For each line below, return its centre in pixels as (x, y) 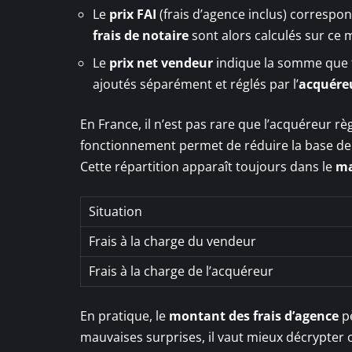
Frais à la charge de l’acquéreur (181, 271)
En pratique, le (125, 315)
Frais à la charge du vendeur (172, 241)
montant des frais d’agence (254, 315)
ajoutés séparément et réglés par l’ (196, 84)
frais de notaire (141, 35)
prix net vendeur (161, 62)
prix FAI (133, 14)
